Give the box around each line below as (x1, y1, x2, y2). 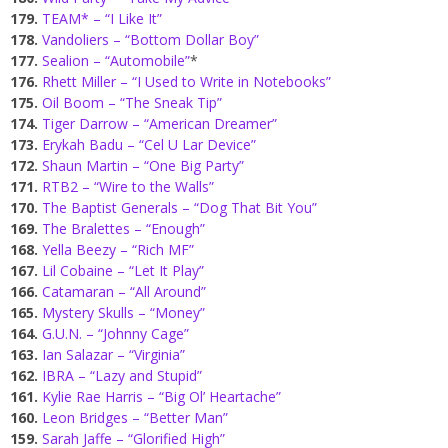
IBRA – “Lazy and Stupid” (42, 366, 202, 386)
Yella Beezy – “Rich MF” (42, 240, 194, 260)
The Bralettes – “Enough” (42, 219, 205, 239)
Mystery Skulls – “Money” (42, 303, 205, 323)
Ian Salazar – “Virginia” (42, 345, 185, 365)
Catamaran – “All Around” (42, 282, 206, 302)
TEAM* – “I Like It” (42, 9, 162, 29)
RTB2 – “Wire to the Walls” (42, 177, 214, 197)
